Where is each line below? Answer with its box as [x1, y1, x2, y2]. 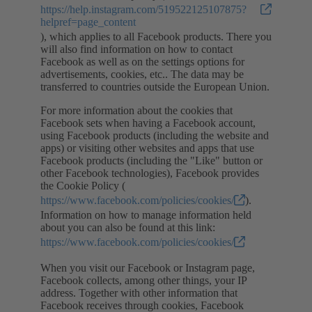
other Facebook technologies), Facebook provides [40, 166, 259, 179]
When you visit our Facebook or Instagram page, [40, 261, 255, 274]
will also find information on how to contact [40, 42, 233, 55]
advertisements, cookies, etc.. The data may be [40, 68, 244, 80]
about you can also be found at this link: [40, 221, 215, 233]
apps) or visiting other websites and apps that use [40, 141, 254, 154]
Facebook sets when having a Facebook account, [40, 116, 256, 129]
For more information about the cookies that [40, 104, 233, 116]
